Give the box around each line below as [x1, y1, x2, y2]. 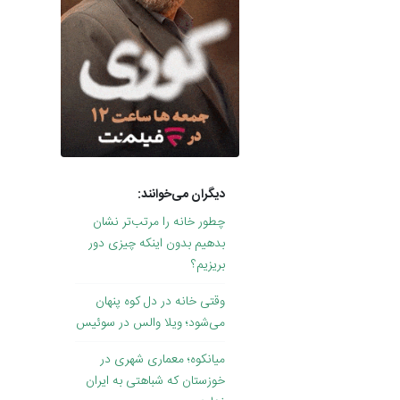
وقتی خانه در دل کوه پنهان [96, 291, 225, 313]
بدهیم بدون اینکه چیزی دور [88, 233, 225, 255]
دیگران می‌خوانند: [137, 184, 225, 206]
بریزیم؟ [191, 254, 225, 277]
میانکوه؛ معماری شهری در [100, 349, 225, 371]
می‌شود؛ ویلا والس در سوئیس [76, 312, 225, 335]
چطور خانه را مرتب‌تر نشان [93, 212, 225, 234]
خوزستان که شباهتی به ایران [86, 371, 225, 393]
